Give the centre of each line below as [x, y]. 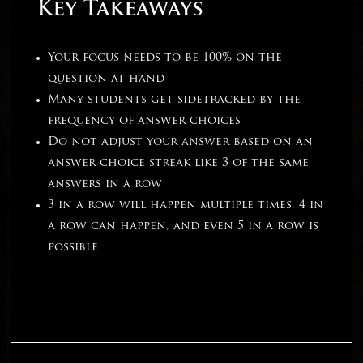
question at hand [107, 79]
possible [73, 248]
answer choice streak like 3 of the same [179, 164]
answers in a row [105, 185]
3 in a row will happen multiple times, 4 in [186, 206]
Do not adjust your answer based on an [181, 143]
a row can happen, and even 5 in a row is [184, 227]
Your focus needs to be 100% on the [165, 58]
